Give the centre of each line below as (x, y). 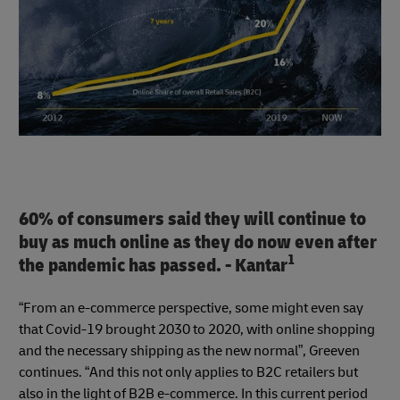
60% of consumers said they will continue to (192, 219)
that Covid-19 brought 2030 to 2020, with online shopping (197, 330)
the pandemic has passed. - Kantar (153, 265)
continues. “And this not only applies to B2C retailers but (188, 373)
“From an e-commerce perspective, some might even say (191, 308)
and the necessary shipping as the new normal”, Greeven (189, 351)
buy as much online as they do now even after (198, 242)
